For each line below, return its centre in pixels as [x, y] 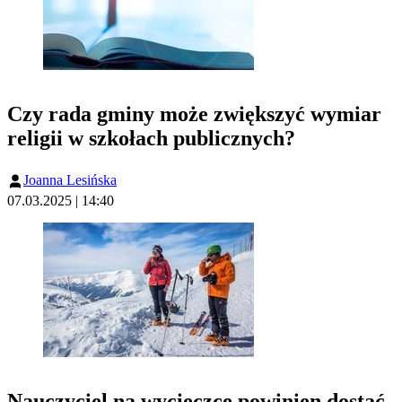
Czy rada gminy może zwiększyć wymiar [194, 114]
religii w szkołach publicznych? [151, 138]
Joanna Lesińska [70, 179]
